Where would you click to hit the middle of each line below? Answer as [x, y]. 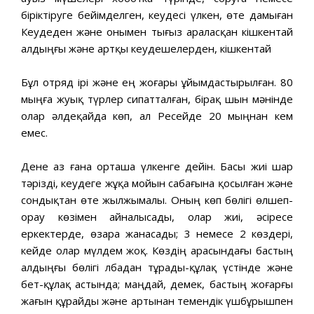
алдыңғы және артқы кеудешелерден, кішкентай [146, 48]
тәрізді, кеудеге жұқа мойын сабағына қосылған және [157, 183]
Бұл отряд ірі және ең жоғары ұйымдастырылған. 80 [157, 82]
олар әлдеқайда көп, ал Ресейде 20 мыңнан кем [157, 115]
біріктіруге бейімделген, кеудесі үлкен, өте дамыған [157, 14]
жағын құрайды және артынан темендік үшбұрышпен [157, 300]
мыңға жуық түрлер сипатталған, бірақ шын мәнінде [157, 98]
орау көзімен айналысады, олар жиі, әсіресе [157, 216]
